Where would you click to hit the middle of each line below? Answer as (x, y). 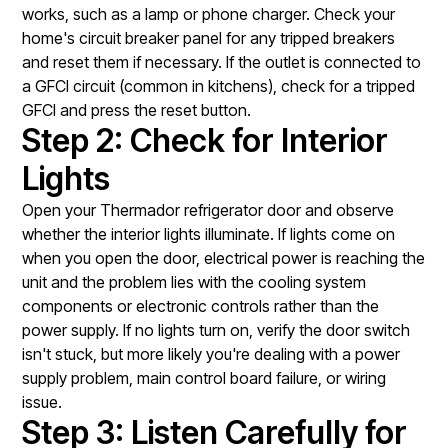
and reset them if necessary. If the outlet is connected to (222, 61)
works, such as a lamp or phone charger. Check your (209, 13)
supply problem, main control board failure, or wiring (204, 377)
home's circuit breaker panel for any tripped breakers (209, 37)
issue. (42, 401)
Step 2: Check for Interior (205, 140)
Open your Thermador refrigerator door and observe (208, 209)
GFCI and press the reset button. (137, 109)
